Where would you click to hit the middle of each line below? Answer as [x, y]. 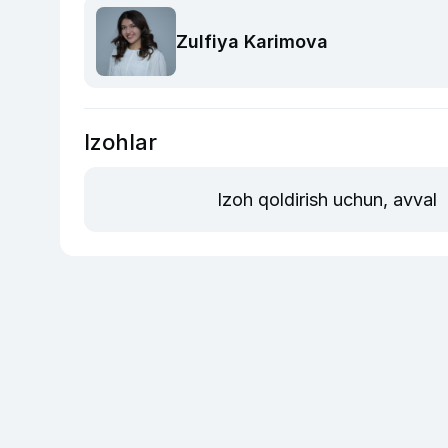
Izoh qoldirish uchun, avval [329, 200]
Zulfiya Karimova [252, 41]
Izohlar [120, 142]
